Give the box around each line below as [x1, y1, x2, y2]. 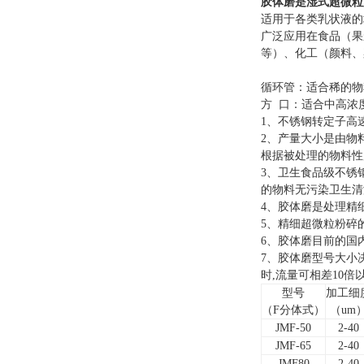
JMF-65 [275, 340, 311, 352]
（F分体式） [262, 304, 325, 316]
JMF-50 [275, 322, 311, 334]
